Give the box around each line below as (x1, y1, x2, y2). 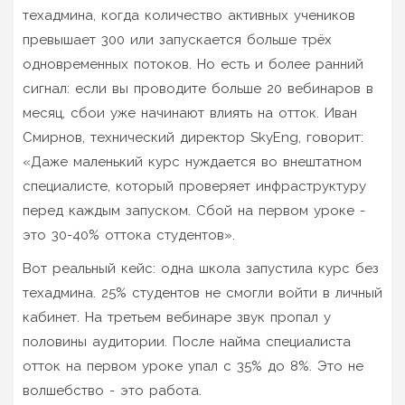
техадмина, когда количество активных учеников (23, 6, 355, 24)
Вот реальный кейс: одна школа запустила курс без (23, 259, 379, 277)
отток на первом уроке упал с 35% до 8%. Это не (23, 357, 363, 374)
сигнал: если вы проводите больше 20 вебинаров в (23, 80, 373, 97)
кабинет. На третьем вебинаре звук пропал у (23, 308, 331, 325)
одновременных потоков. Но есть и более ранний (23, 55, 363, 72)
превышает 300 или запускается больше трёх (23, 31, 332, 48)
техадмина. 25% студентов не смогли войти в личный (23, 284, 382, 301)
